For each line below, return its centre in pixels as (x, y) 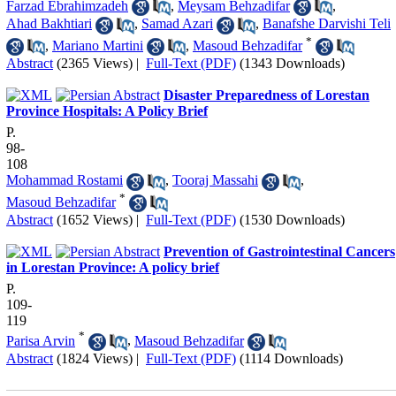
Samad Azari (177, 24)
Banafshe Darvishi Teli (327, 24)
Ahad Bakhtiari (49, 24)
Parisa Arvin (41, 340)
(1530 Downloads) (292, 220)
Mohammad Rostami (65, 180)
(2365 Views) (95, 64)
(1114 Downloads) (291, 358)
